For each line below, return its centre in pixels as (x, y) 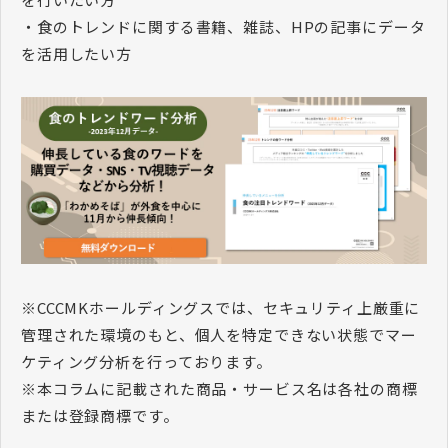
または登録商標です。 (100, 416)
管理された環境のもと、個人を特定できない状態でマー (219, 335)
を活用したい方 (77, 53)
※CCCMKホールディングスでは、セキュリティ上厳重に (221, 308)
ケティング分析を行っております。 (146, 362)
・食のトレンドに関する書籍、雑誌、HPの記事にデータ (223, 26)
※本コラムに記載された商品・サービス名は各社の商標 (219, 389)
